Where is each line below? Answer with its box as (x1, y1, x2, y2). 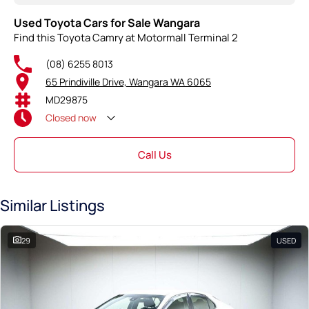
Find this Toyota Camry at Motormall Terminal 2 (14, 30, 238, 45)
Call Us (137, 147, 172, 162)
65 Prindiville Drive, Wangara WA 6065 (46, 75, 211, 89)
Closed (46, 111, 76, 125)
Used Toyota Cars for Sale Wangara (14, 14, 200, 30)
